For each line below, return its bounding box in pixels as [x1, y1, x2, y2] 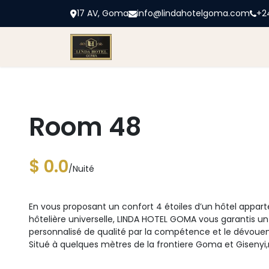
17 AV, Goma [77, 7, 128, 19]
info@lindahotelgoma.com [137, 7, 250, 19]
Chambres [202, 40, 247, 53]
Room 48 [29, 109, 141, 145]
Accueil [131, 40, 162, 53]
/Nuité [68, 162, 94, 175]
